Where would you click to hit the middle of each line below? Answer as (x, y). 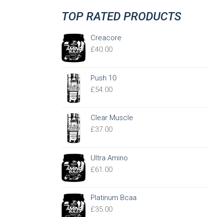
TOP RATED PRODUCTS (121, 16)
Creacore (106, 38)
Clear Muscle (112, 118)
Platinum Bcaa (114, 198)
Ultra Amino (109, 158)
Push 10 (103, 78)
